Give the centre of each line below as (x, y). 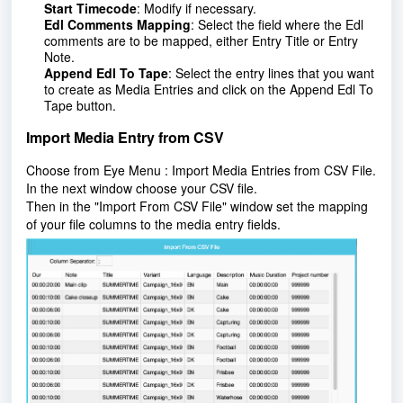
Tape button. (80, 106)
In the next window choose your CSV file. (142, 188)
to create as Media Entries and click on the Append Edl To (209, 90)
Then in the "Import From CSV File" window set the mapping (197, 206)
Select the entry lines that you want (275, 73)
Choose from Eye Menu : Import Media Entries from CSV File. (201, 170)
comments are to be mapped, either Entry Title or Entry (201, 41)
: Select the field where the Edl (277, 25)
